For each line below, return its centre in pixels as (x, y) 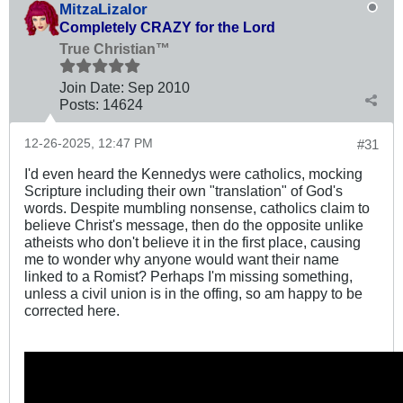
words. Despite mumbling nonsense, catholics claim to (197, 208)
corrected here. (72, 311)
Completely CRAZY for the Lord (167, 27)
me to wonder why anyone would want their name (182, 260)
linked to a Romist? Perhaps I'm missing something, (188, 277)
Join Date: (92, 88)
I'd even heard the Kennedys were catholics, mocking (193, 174)
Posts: (79, 105)
